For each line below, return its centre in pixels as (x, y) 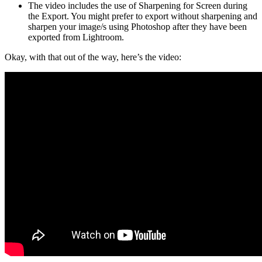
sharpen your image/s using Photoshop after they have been (137, 27)
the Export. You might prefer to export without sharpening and (143, 16)
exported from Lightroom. (76, 37)
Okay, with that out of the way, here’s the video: (93, 57)
